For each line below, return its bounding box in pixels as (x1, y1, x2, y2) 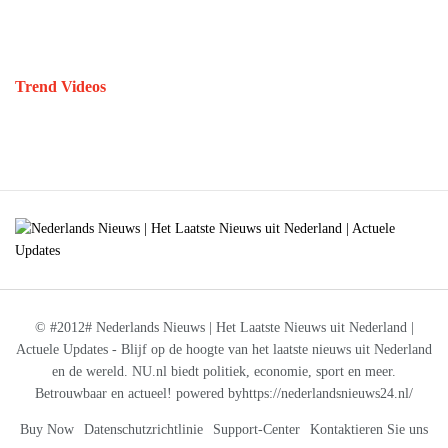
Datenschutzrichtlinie (84, 422, 203, 438)
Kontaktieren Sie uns (310, 422, 428, 438)
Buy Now (20, 422, 74, 438)
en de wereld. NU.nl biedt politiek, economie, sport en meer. (52, 364, 396, 380)
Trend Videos (15, 78, 106, 96)
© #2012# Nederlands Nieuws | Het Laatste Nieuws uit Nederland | (34, 320, 414, 336)
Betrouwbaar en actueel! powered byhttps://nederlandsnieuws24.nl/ (35, 386, 413, 402)
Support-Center (213, 422, 300, 438)
